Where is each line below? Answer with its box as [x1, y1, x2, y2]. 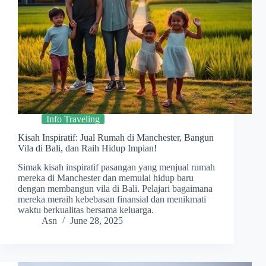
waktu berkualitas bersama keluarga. [18, 205, 154, 216]
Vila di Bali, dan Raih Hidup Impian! [18, 142, 157, 153]
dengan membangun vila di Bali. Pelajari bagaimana [18, 183, 213, 194]
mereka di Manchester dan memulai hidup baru [18, 173, 194, 183]
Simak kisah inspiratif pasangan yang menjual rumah [18, 162, 215, 173]
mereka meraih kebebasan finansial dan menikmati [18, 194, 206, 205]
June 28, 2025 [70, 216, 123, 226]
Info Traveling [46, 113, 100, 124]
